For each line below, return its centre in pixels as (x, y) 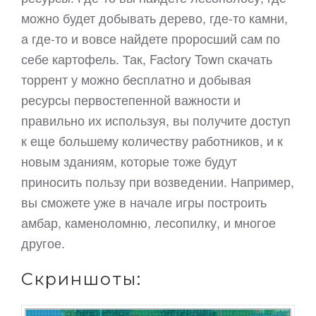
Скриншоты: (81, 279)
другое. (43, 243)
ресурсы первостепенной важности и (131, 99)
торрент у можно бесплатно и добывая (136, 79)
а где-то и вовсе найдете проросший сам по (151, 38)
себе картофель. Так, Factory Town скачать (147, 59)
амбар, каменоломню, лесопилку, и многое (148, 222)
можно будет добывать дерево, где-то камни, (154, 18)
